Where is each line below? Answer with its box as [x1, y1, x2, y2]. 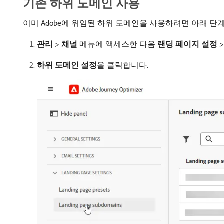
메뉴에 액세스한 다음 [77, 39, 157, 49]
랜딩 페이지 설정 [157, 39, 217, 49]
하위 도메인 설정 [37, 60, 97, 70]
